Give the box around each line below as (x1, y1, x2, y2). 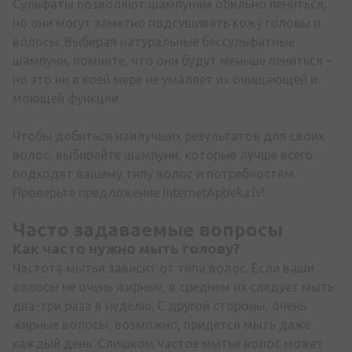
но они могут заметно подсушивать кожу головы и (13, 16, 321, 31)
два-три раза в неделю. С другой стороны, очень (13, 299, 306, 313)
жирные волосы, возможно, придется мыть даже (13, 317, 310, 332)
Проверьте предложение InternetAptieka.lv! (13, 185, 265, 200)
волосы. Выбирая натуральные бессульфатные (13, 35, 295, 49)
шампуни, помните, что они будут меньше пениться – (13, 53, 332, 68)
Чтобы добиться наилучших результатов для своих (13, 129, 324, 144)
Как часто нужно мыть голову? (13, 240, 240, 258)
